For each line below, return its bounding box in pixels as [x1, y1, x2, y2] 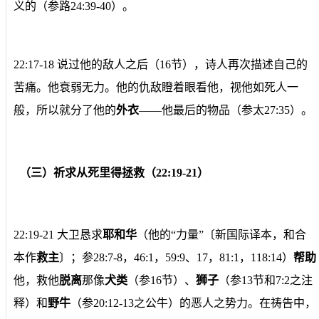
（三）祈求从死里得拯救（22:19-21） [19, 166, 209, 179]
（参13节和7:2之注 [219, 273, 313, 286]
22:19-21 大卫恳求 [14, 228, 103, 241]
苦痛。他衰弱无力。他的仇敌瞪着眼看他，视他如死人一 [14, 81, 298, 94]
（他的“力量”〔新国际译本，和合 [137, 228, 306, 241]
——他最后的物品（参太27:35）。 [139, 104, 313, 117]
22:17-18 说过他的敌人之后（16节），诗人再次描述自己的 [14, 58, 308, 71]
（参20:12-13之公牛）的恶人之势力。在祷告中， [70, 296, 316, 309]
